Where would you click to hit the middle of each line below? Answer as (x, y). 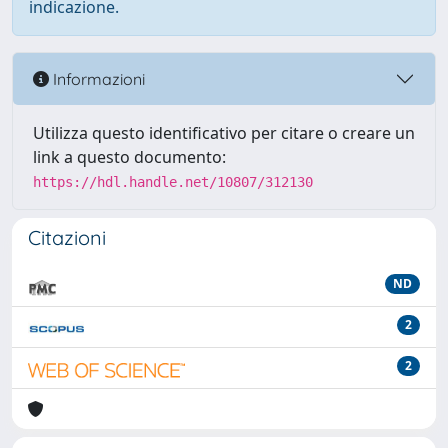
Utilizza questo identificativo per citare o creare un (224, 133)
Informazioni (97, 78)
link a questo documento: (129, 157)
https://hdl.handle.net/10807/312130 (173, 182)
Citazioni (67, 237)
